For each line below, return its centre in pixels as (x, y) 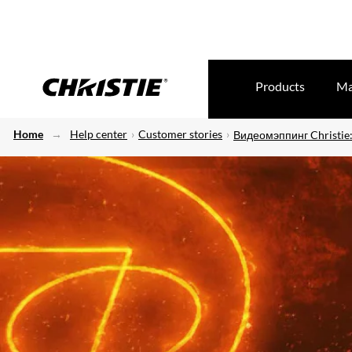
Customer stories (180, 134)
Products (280, 86)
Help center (99, 134)
